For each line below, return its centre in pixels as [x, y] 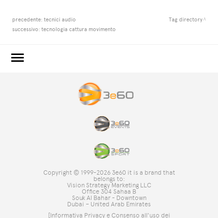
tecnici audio [60, 20]
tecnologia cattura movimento [79, 29]
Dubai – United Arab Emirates [109, 204]
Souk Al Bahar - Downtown [109, 198]
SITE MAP [29, 180]
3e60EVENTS [36, 97]
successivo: [27, 29]
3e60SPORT [34, 113]
